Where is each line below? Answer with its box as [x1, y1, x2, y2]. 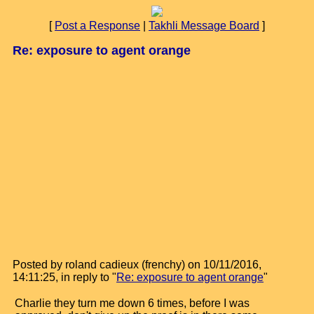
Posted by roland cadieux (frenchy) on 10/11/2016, [13, 259, 261, 271]
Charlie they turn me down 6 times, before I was [15, 297, 250, 309]
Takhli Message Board [149, 20, 259, 32]
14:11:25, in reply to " [13, 271, 116, 283]
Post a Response [55, 20, 140, 32]
